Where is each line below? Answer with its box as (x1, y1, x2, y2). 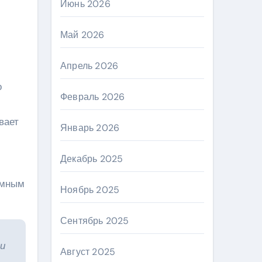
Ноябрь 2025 (60, 184, 120, 196)
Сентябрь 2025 (60, 215, 129, 227)
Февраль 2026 (60, 91, 125, 103)
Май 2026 (60, 29, 105, 41)
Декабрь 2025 (60, 153, 123, 165)
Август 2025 (60, 246, 116, 258)
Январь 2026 (60, 122, 120, 134)
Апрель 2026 (60, 60, 119, 72)
